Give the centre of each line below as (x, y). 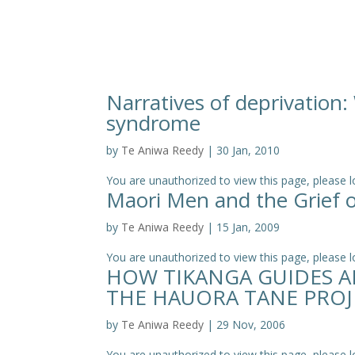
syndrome (154, 123)
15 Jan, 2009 (248, 227)
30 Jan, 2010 (248, 150)
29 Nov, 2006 (251, 324)
